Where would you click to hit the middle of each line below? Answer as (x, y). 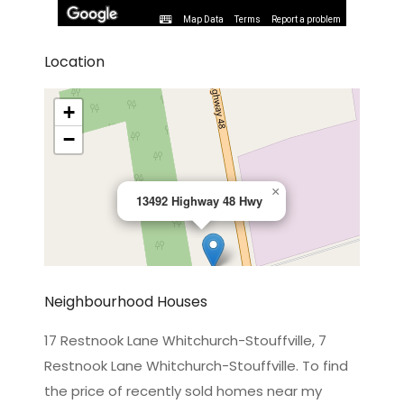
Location (74, 62)
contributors (325, 369)
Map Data (203, 20)
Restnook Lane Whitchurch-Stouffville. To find (196, 365)
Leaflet (180, 369)
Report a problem (306, 20)
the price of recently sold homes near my (183, 390)
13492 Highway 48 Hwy (199, 201)
